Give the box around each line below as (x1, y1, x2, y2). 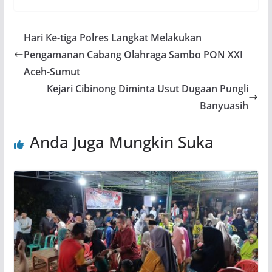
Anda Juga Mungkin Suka (29, 131, 214, 154)
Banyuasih (200, 99, 249, 113)
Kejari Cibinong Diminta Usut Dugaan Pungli (47, 82, 249, 96)
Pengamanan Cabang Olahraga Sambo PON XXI (23, 48, 243, 62)
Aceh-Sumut (23, 65, 80, 79)
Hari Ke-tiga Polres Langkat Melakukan (23, 31, 202, 45)
